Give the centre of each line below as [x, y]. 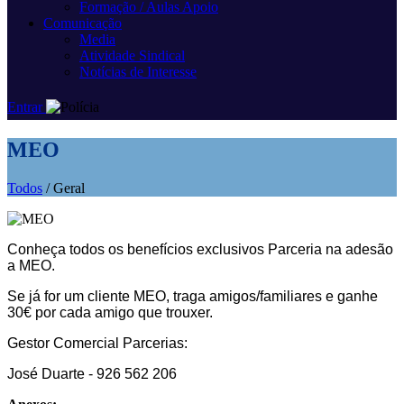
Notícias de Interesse [138, 72]
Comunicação [83, 23]
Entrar [25, 107]
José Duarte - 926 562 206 [92, 373]
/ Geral [64, 188]
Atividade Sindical [132, 55]
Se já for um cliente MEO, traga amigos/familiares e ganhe [193, 296]
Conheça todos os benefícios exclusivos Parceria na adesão [200, 249]
